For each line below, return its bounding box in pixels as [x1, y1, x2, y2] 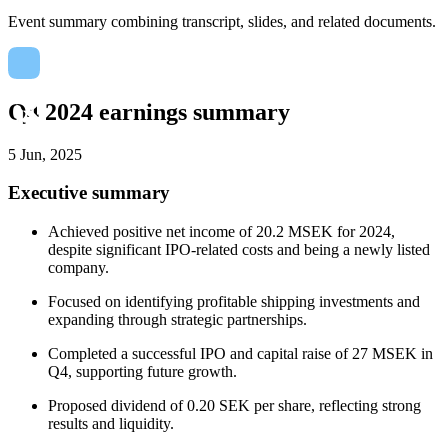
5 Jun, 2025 [8, 145, 82, 163]
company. [48, 259, 109, 277]
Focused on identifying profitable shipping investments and [48, 293, 420, 311]
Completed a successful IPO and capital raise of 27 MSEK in [48, 345, 433, 363]
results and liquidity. [48, 415, 174, 433]
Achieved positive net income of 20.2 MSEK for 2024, [48, 223, 395, 241]
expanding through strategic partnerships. [48, 311, 307, 329]
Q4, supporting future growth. [48, 363, 237, 381]
